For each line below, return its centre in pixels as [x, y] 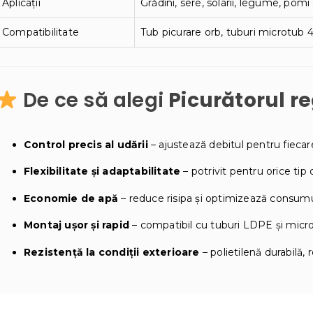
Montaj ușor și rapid [77, 225]
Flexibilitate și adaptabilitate [102, 172]
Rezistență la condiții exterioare [112, 252]
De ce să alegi [93, 100]
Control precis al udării [86, 144]
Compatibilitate [41, 32]
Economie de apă [71, 198]
